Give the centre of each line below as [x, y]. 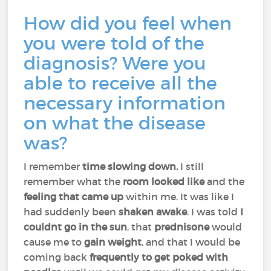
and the [226, 181]
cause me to [54, 242]
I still [191, 166]
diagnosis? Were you [115, 63]
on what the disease [115, 123]
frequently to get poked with [159, 257]
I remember [53, 166]
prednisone [183, 227]
